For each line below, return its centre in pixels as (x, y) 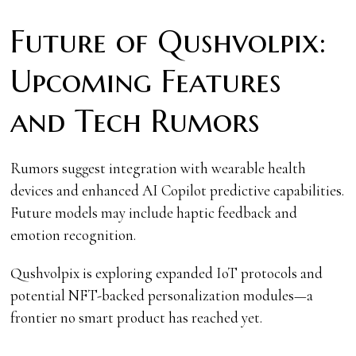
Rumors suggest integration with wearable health (159, 168)
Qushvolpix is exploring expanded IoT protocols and (167, 273)
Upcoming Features (146, 81)
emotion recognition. (74, 234)
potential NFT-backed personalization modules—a (162, 295)
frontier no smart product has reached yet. (137, 317)
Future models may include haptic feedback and (154, 212)
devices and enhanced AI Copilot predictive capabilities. (178, 190)
